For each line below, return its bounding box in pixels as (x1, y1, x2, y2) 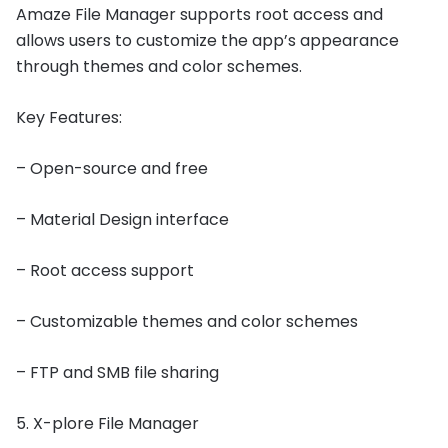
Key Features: (16, 106, 122, 130)
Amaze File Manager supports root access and (16, 3, 383, 27)
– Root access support (16, 259, 194, 283)
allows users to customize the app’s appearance (16, 29, 399, 53)
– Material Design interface (16, 208, 229, 232)
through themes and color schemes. (16, 55, 302, 79)
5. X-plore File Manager (16, 412, 199, 436)
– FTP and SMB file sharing (16, 361, 219, 385)
